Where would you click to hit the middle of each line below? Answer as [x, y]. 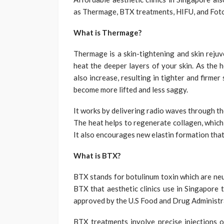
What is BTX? [97, 155]
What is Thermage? [107, 32]
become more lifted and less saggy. [131, 89]
